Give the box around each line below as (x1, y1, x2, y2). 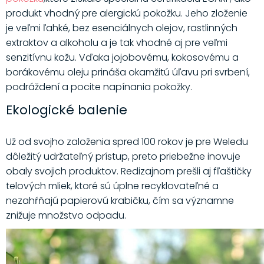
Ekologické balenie (5, 101, 127, 120)
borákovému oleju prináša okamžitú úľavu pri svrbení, (5, 65, 250, 80)
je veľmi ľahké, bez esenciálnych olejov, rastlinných (5, 21, 237, 35)
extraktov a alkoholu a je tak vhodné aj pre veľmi (5, 36, 227, 50)
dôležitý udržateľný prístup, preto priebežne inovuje (5, 150, 240, 164)
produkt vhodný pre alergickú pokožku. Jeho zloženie (5, 6, 247, 21)
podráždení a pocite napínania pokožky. (5, 80, 192, 94)
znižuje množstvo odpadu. (5, 209, 126, 223)
